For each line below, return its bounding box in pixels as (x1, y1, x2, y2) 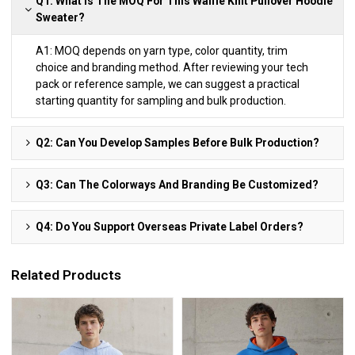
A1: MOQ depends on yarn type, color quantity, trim (36, 44, 288, 57)
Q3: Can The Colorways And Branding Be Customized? (36, 177, 319, 191)
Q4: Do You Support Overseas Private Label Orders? (36, 219, 304, 233)
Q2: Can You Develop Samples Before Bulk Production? (36, 136, 320, 149)
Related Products (11, 267, 122, 284)
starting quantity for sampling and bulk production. (36, 94, 287, 107)
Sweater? (36, 10, 86, 24)
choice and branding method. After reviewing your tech (36, 60, 309, 74)
